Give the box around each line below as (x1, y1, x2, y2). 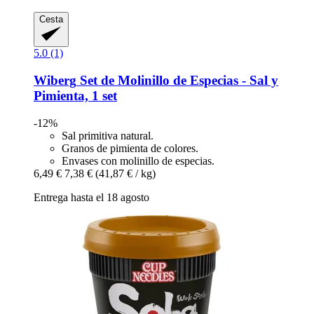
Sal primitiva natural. (62, 129, 153, 142)
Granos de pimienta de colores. (62, 142, 198, 154)
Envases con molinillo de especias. (62, 154, 214, 167)
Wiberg (34, 72, 76, 88)
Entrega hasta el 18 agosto (34, 191, 149, 203)
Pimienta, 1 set (34, 88, 117, 103)
